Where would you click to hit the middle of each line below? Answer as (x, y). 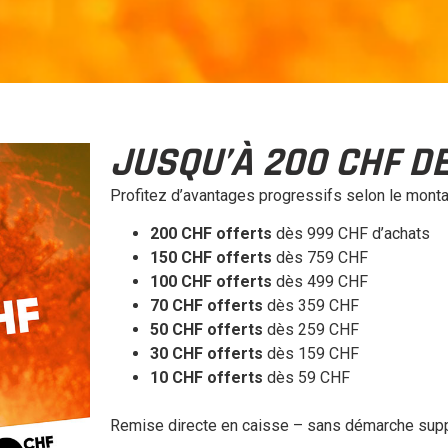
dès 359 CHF (311, 306)
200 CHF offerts (211, 234)
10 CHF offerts (207, 378)
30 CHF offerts (207, 354)
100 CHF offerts (211, 282)
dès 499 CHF (320, 282)
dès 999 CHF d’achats (351, 234)
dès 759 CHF (320, 258)
